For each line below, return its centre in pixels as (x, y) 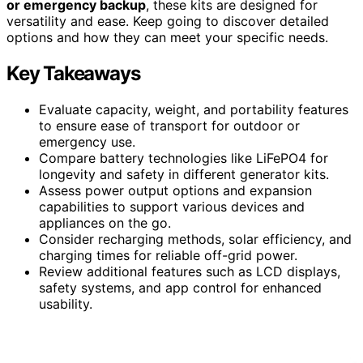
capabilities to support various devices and (172, 206)
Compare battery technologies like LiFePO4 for (184, 158)
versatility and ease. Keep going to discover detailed (168, 21)
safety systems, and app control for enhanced (180, 287)
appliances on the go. (105, 222)
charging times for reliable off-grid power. (168, 255)
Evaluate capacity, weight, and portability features (194, 109)
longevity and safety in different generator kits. (184, 174)
